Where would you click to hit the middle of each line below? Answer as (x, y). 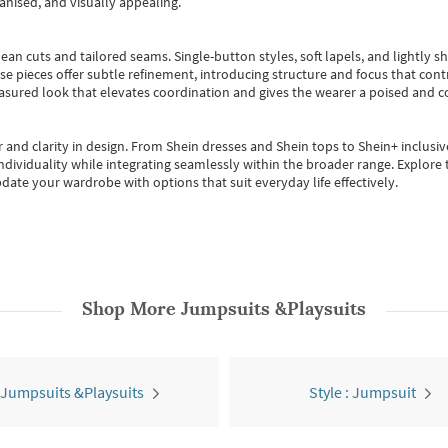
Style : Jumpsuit (362, 392)
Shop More (131, 308)
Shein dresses (208, 146)
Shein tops (307, 146)
